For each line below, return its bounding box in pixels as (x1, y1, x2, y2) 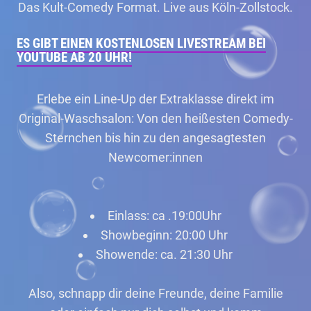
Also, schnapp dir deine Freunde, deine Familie (28, 286, 283, 301)
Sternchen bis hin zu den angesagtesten (45, 131, 266, 145)
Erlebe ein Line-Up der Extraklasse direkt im (37, 92, 274, 106)
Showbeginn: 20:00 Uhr (101, 228, 228, 242)
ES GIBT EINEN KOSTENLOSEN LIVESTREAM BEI (17, 35, 266, 51)
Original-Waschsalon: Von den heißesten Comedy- (18, 111, 293, 126)
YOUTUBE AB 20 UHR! (17, 49, 132, 65)
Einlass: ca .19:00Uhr (107, 208, 221, 223)
